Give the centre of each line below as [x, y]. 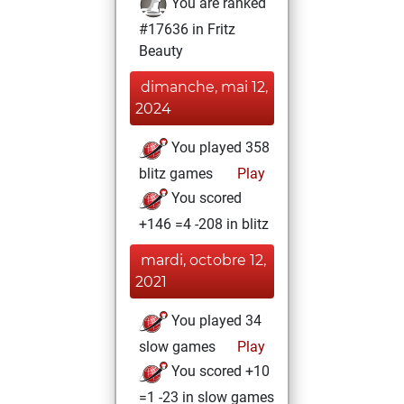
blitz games [176, 174]
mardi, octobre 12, [203, 260]
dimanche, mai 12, [204, 87]
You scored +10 [219, 372]
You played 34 [215, 321]
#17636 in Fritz [187, 29]
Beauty [161, 51]
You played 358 [219, 148]
